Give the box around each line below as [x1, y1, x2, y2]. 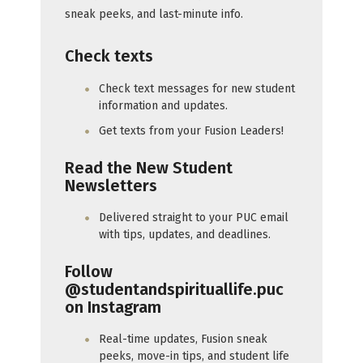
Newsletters [65, 175, 157, 195]
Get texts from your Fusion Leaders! [99, 124, 284, 139]
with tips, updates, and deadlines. [99, 228, 271, 242]
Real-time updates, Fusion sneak [99, 332, 267, 347]
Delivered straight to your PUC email [99, 211, 288, 225]
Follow [65, 261, 113, 281]
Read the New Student [65, 157, 233, 177]
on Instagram [65, 297, 161, 317]
